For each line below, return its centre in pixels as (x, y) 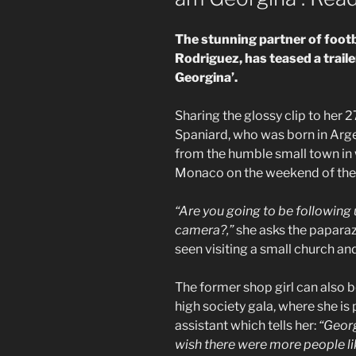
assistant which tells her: (247, 326)
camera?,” (204, 230)
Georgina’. (206, 78)
